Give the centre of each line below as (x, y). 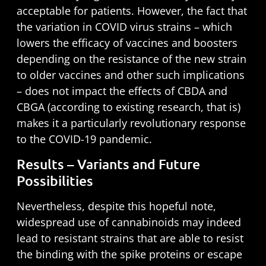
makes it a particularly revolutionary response (131, 123)
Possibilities (55, 181)
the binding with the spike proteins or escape (129, 254)
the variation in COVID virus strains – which (124, 26)
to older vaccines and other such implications (130, 75)
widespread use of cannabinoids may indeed (129, 222)
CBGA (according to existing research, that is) (128, 107)
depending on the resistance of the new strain (131, 58)
